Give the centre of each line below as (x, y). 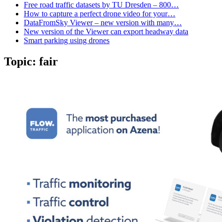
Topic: (22, 61)
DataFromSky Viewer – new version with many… (103, 22)
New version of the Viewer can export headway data (106, 31)
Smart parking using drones (67, 40)
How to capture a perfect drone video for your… (100, 13)
